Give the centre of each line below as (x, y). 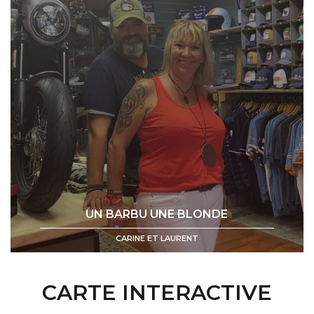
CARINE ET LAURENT (157, 238)
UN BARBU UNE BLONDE (157, 214)
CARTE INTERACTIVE (157, 292)
